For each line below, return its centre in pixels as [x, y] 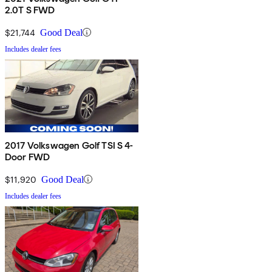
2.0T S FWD [30, 10]
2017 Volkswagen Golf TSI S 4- [69, 145]
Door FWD [28, 157]
